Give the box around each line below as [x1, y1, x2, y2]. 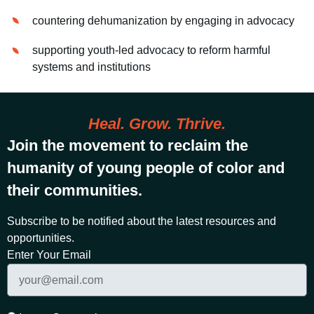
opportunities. [7, 232, 74, 245]
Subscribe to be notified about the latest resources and [7, 215, 276, 228]
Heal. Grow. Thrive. [88, 115, 226, 133]
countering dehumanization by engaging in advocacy [32, 14, 295, 27]
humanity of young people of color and [7, 159, 285, 177]
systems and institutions [32, 61, 151, 74]
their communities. [7, 182, 142, 200]
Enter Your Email [7, 249, 91, 261]
